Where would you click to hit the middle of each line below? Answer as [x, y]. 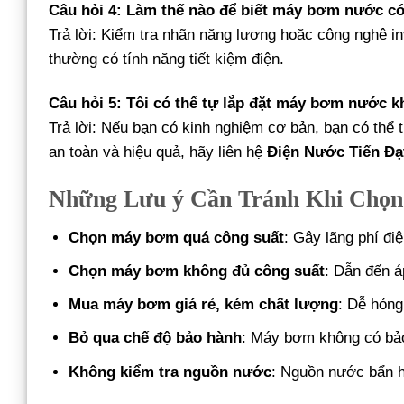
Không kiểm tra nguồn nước [170, 372]
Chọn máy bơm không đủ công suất [197, 271]
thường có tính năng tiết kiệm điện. [166, 59]
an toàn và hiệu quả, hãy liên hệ [158, 151]
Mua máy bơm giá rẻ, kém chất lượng [204, 305]
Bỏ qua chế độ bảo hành [156, 338]
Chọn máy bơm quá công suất [177, 237]
